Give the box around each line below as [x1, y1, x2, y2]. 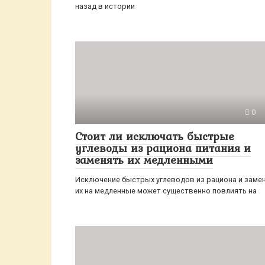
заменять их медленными [75, 151, 213, 168]
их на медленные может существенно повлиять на [75, 186, 257, 195]
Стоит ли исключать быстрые [75, 128, 234, 144]
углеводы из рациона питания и [75, 140, 251, 156]
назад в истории [75, 2, 135, 11]
